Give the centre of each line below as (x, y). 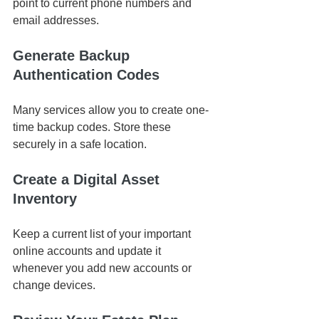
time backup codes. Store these (93, 127)
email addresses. (56, 21)
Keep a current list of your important (103, 234)
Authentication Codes (86, 75)
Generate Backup (73, 56)
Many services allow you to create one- (111, 110)
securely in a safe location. (80, 145)
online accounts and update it (88, 251)
